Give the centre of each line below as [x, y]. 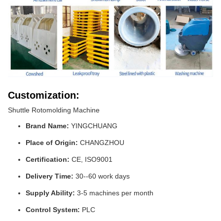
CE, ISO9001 [91, 160]
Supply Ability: [50, 193]
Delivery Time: [50, 176]
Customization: [44, 95]
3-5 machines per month [114, 193]
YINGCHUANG [93, 126]
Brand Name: [47, 126]
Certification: [48, 160]
